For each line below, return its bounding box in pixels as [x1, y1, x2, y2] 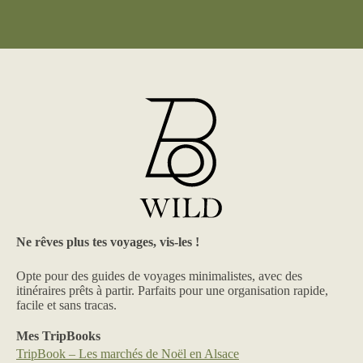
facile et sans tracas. [16, 298, 117, 313]
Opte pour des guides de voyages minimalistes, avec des [16, 269, 302, 284]
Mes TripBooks [16, 329, 100, 344]
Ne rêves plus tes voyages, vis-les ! [16, 235, 199, 250]
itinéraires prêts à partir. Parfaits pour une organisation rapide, [16, 284, 328, 298]
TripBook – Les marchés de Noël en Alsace [16, 347, 239, 361]
